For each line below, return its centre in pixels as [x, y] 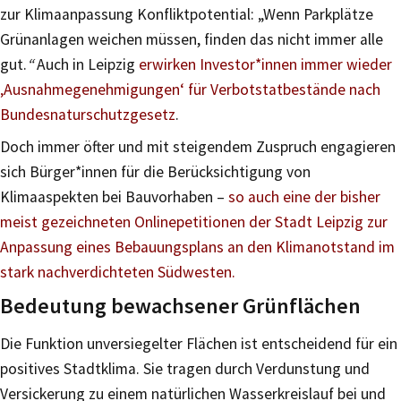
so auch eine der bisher [304, 196]
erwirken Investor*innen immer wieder [265, 64]
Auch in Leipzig [88, 64]
